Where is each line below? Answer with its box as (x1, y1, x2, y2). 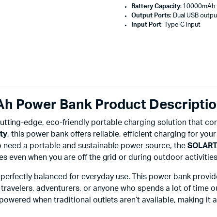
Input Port (131, 22, 161, 28)
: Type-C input (161, 22, 201, 28)
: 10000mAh (180, 3, 216, 10)
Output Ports (131, 13, 170, 19)
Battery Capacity (131, 3, 180, 10)
